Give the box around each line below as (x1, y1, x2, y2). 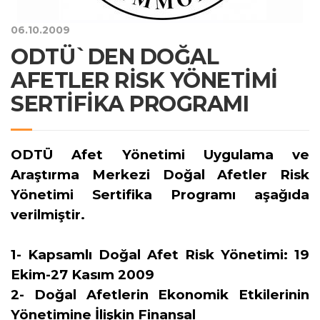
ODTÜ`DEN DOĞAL (11, 44, 219, 70)
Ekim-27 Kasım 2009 (11, 266, 154, 283)
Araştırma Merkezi (11, 166, 163, 183)
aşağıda (236, 186, 309, 203)
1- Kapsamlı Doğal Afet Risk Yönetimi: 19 (11, 246, 309, 263)
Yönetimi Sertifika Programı (11, 186, 236, 203)
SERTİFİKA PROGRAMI (11, 91, 249, 117)
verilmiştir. (11, 206, 85, 223)
